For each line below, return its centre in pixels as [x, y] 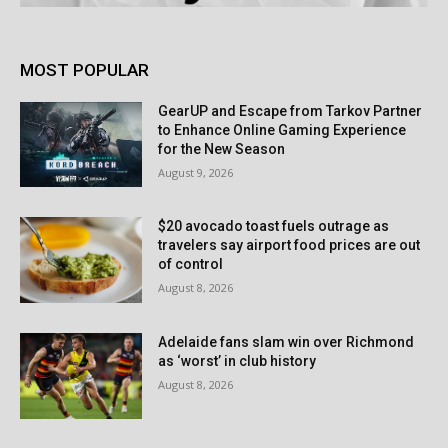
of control [191, 264]
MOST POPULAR [84, 69]
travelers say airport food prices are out [289, 245]
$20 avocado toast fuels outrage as [274, 226]
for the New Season [222, 148]
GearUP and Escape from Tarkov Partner [290, 110]
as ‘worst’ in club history [237, 361]
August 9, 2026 [196, 172]
